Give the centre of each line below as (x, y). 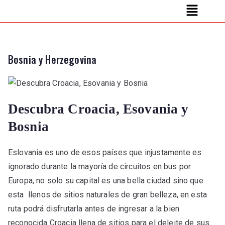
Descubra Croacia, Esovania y (98, 109)
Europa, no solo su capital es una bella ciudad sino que (106, 181)
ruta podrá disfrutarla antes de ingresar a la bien (94, 209)
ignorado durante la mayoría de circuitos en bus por (100, 167)
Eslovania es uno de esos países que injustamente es (105, 153)
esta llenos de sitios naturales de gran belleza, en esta (108, 195)
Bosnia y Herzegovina (52, 60)
